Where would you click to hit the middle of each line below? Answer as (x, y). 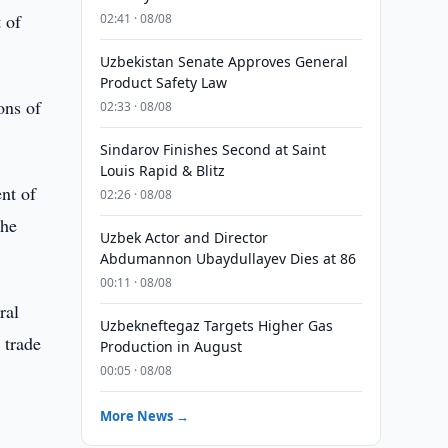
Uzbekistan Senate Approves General (223, 61)
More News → (144, 416)
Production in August (170, 346)
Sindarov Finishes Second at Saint (212, 149)
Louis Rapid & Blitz (162, 170)
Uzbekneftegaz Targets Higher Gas (216, 325)
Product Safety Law (163, 82)
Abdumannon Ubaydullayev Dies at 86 (227, 258)
